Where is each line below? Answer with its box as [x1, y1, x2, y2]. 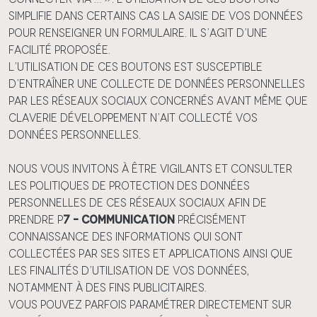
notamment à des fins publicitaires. [8, 281, 207, 294]
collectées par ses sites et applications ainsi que [8, 247, 293, 260]
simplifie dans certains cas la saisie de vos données [8, 9, 303, 23]
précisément [178, 213, 246, 226]
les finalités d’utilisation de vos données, [8, 264, 249, 277]
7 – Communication [63, 213, 178, 226]
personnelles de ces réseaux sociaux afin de [8, 196, 267, 209]
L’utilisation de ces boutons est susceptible [8, 60, 263, 74]
